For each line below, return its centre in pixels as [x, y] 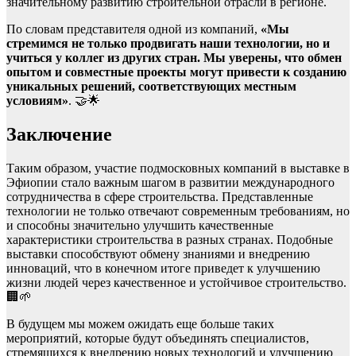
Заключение [59, 135]
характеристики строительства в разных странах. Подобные [170, 240]
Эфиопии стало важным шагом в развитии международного [170, 183]
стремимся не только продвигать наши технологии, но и [168, 44]
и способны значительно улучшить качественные [140, 226]
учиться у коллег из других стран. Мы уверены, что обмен [174, 58]
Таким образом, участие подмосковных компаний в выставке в [178, 168]
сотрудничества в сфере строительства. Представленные [160, 197]
